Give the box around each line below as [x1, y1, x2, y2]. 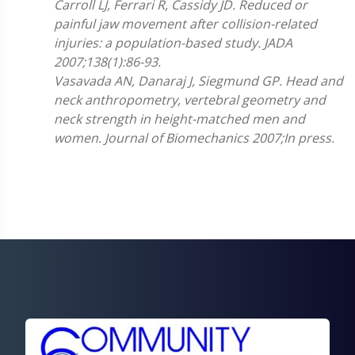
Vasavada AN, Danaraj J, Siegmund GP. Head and [54, 72, 343, 90]
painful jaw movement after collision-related [54, 15, 317, 32]
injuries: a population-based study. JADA [54, 34, 292, 52]
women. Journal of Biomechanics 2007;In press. [54, 129, 334, 147]
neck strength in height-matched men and [54, 110, 305, 128]
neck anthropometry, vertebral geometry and [54, 91, 326, 109]
